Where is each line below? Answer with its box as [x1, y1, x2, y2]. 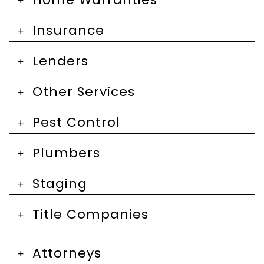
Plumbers [32, 144, 100, 162]
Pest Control [32, 113, 120, 131]
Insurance [32, 21, 104, 39]
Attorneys [32, 244, 101, 262]
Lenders [32, 52, 88, 70]
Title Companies [32, 205, 148, 223]
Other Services [32, 82, 135, 101]
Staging [32, 174, 87, 193]
